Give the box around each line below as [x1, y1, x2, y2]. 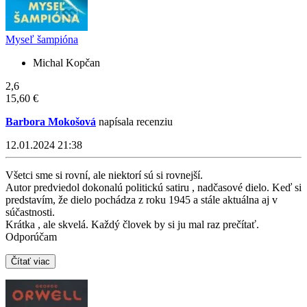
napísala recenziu [96, 116, 173, 128]
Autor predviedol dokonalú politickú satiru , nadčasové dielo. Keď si [5, 182, 302, 194]
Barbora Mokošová [5, 116, 96, 128]
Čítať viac [11, 256, 50, 267]
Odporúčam [5, 231, 57, 243]
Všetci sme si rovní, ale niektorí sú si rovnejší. [5, 169, 203, 182]
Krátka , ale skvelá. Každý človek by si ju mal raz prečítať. [5, 219, 259, 231]
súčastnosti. [5, 206, 55, 219]
